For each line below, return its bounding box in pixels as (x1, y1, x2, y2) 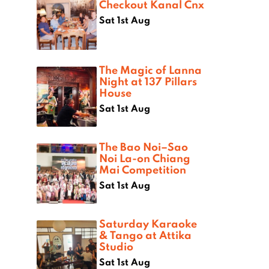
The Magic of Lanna (99, 62, 202, 77)
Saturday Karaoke (99, 216, 197, 231)
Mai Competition (99, 162, 186, 177)
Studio (99, 239, 133, 254)
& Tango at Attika (99, 228, 192, 243)
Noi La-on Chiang (99, 151, 190, 166)
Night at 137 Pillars (99, 74, 197, 89)
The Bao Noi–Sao (99, 139, 188, 154)
